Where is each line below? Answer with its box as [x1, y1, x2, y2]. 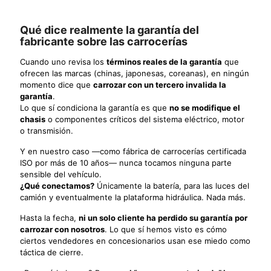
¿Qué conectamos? [20, 180, 94, 191]
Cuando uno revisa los [20, 56, 106, 67]
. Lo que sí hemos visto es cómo [105, 224, 227, 234]
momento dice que [20, 79, 93, 90]
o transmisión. [20, 125, 73, 135]
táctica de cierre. [20, 247, 83, 257]
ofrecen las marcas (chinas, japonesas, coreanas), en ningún [20, 68, 249, 78]
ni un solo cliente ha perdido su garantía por [79, 212, 247, 223]
